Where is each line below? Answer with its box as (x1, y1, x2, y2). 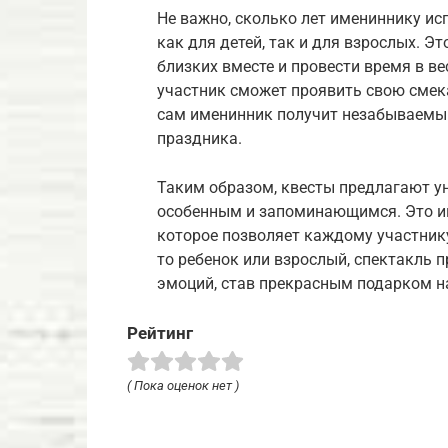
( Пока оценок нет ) (127, 377, 239, 393)
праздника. (157, 128, 242, 148)
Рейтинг (127, 322, 193, 343)
